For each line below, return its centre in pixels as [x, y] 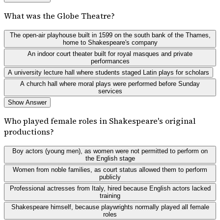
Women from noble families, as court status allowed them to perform [110, 169]
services [110, 91]
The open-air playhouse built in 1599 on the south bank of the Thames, [110, 35]
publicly [110, 177]
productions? [29, 131]
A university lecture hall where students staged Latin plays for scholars [109, 72]
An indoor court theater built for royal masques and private [110, 54]
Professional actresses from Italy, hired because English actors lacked [110, 188]
